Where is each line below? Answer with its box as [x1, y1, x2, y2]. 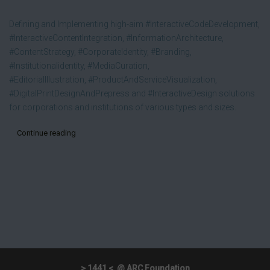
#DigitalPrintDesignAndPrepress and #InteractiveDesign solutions [9, 88, 255, 98]
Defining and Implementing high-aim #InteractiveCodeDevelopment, [9, 19, 260, 29]
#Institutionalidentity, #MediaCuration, [9, 60, 149, 71]
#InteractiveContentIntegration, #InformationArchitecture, [9, 33, 224, 43]
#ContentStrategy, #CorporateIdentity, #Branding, [9, 46, 192, 57]
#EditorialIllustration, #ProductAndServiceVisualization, [9, 74, 217, 84]
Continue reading [17, 128, 76, 137]
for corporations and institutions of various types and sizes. [9, 102, 236, 112]
